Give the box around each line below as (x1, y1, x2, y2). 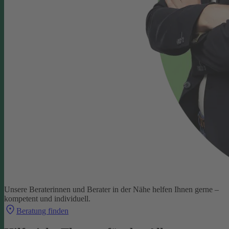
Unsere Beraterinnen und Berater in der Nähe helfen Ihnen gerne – (4, 185, 219, 194)
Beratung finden (16, 206, 68, 215)
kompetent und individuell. (4, 194, 90, 203)
